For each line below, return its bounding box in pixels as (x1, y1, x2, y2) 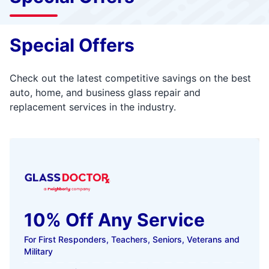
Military (24, 246, 53, 257)
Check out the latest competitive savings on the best (10, 72, 251, 84)
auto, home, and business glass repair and (10, 86, 201, 98)
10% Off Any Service (24, 209, 205, 231)
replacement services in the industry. (10, 101, 176, 113)
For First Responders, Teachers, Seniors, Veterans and (24, 234, 240, 245)
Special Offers (10, 34, 134, 56)
